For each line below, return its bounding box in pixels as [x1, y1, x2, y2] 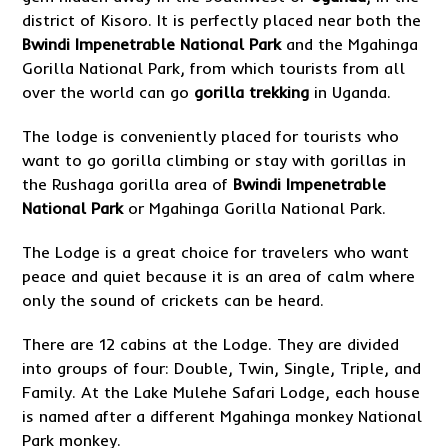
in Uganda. [309, 82, 392, 102]
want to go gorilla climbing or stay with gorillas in [22, 150, 407, 170]
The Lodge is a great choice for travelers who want [22, 242, 410, 262]
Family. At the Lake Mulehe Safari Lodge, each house [22, 382, 421, 402]
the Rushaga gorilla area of [22, 174, 234, 194]
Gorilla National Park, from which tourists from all [22, 58, 406, 78]
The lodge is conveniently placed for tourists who [22, 126, 400, 146]
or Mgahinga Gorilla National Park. [123, 198, 387, 218]
